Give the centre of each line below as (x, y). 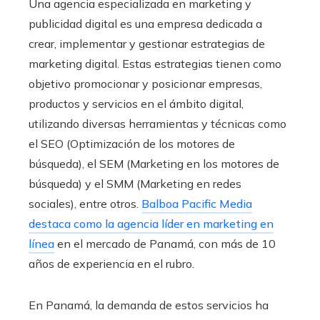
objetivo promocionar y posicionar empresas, (145, 83)
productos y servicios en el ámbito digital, (136, 103)
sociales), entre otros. (85, 203)
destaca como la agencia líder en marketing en (151, 223)
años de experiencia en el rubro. (111, 263)
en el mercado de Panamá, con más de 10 (165, 243)
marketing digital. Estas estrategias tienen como (155, 63)
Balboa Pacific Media (197, 203)
